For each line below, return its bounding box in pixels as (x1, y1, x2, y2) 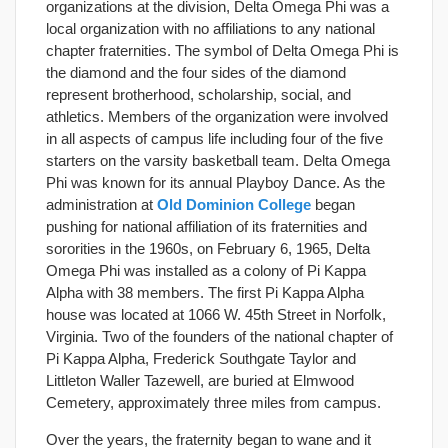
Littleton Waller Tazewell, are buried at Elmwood (46, 371, 354, 389)
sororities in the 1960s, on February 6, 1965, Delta (46, 239, 370, 257)
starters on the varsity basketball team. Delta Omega (46, 151, 390, 169)
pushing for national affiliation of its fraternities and (46, 217, 367, 235)
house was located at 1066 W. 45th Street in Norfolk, (46, 305, 386, 323)
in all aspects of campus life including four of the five (46, 129, 383, 147)
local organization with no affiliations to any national (46, 19, 375, 37)
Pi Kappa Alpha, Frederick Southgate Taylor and (46, 349, 356, 367)
